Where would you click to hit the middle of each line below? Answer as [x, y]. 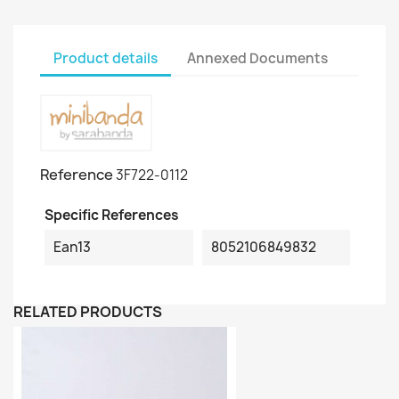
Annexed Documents [258, 58]
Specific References [112, 215]
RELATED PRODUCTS [88, 312]
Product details [106, 58]
